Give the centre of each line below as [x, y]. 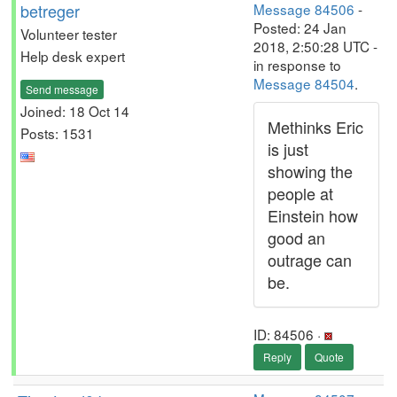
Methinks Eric [315, 127]
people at [300, 193]
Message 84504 [304, 83]
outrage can [310, 260]
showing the [310, 171]
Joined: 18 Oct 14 [75, 110]
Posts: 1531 [57, 132]
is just [288, 149]
